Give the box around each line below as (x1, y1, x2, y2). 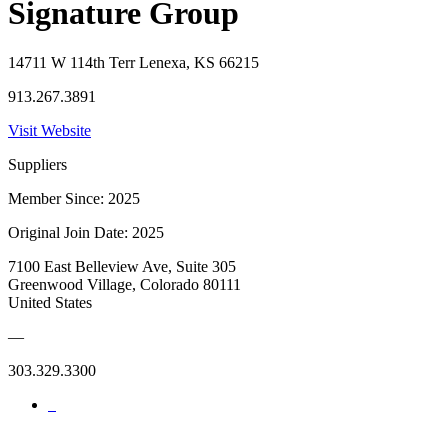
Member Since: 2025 (8, 189, 140, 207)
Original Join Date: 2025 (8, 223, 164, 241)
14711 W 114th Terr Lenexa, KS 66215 (8, 53, 259, 71)
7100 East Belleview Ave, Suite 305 (8, 257, 236, 275)
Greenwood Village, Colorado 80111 (8, 275, 241, 293)
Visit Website (8, 121, 91, 139)
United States (8, 293, 92, 311)
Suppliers (8, 155, 67, 173)
